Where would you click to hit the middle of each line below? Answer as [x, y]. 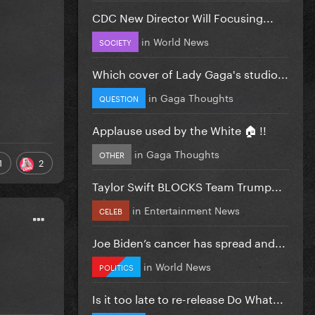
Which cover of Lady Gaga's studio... [190, 72]
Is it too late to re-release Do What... [188, 297]
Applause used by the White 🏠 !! [179, 129]
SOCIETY [115, 41]
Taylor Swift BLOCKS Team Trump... [187, 185]
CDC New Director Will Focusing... [183, 16]
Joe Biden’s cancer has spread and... [189, 241]
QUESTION [119, 97]
